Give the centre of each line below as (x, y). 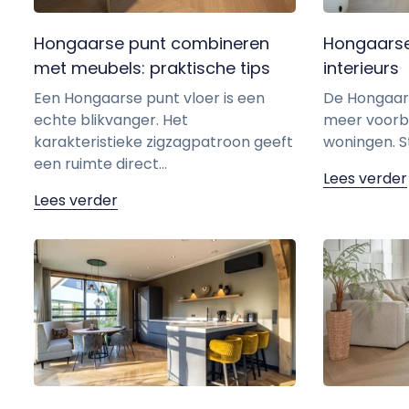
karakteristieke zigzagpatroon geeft (163, 142)
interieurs (361, 68)
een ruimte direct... (100, 164)
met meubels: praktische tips (152, 68)
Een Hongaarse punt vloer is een (149, 99)
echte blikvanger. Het (111, 121)
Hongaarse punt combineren (152, 44)
